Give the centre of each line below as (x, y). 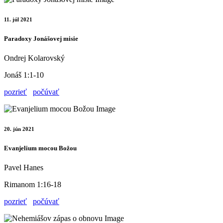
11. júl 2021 (18, 19)
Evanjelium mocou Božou (40, 148)
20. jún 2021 (19, 129)
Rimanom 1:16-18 (33, 185)
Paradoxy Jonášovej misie (41, 38)
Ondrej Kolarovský (34, 58)
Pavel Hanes (24, 168)
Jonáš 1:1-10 (24, 75)
